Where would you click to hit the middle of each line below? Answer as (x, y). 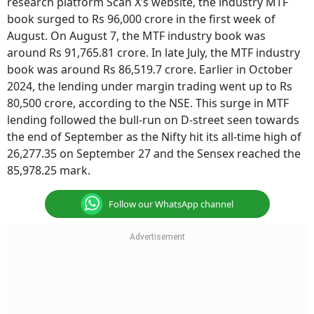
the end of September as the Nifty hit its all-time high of (154, 137)
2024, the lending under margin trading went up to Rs (150, 86)
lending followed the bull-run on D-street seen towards (153, 120)
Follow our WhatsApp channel (171, 204)
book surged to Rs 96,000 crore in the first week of (141, 19)
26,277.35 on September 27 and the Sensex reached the (154, 153)
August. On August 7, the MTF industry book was (136, 36)
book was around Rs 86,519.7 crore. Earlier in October (150, 69)
